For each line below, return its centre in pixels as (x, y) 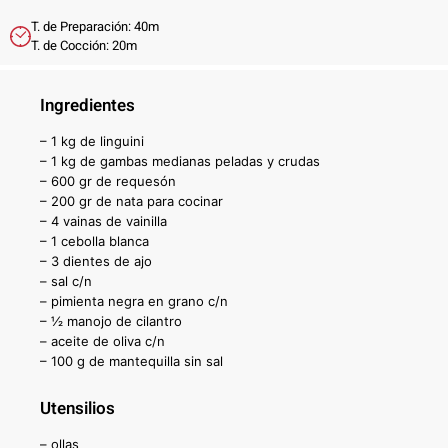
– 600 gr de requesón (108, 181)
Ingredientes (87, 106)
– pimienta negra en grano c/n (134, 301)
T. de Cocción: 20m (84, 46)
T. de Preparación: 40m (95, 27)
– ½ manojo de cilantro (111, 321)
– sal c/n (66, 281)
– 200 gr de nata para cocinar (131, 201)
